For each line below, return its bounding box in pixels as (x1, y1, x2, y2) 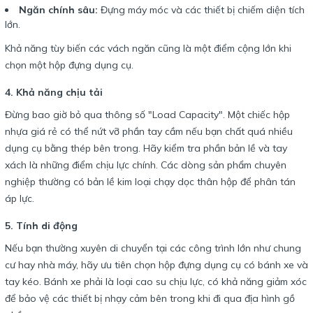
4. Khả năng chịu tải (5, 86, 103, 99)
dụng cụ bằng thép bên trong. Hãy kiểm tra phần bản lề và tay (5, 142, 287, 155)
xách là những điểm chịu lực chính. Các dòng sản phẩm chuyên (5, 159, 286, 172)
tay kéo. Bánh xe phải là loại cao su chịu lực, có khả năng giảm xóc (5, 275, 307, 289)
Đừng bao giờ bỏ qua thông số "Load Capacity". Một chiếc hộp (5, 108, 290, 122)
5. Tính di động (5, 219, 78, 233)
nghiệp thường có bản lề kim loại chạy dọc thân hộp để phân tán (5, 175, 296, 189)
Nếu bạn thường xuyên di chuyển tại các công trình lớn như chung (5, 242, 301, 255)
